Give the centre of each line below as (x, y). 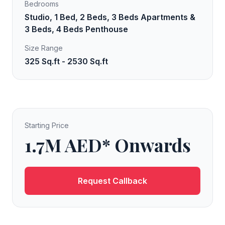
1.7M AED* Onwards (108, 145)
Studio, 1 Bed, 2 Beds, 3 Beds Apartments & (110, 17)
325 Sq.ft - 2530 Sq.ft (66, 61)
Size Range (44, 48)
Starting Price (47, 125)
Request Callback (113, 181)
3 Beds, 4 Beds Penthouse (76, 29)
